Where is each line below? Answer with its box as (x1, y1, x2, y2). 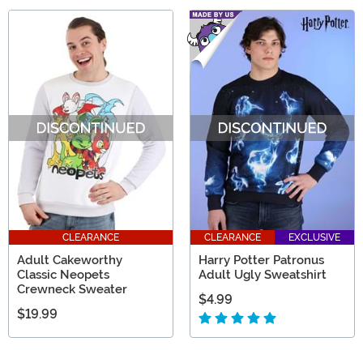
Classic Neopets (17, 267, 109, 282)
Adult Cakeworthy (17, 252, 122, 267)
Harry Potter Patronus (199, 252, 324, 267)
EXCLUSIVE (288, 231, 340, 243)
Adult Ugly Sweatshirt (199, 267, 327, 282)
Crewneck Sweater (17, 281, 127, 297)
